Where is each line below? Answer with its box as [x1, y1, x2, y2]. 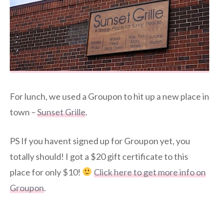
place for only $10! [10, 166, 82, 177]
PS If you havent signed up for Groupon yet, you [10, 135, 190, 146]
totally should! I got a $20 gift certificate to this [10, 151, 188, 162]
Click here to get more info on [93, 166, 206, 177]
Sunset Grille [37, 106, 86, 117]
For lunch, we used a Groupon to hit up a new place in [10, 90, 209, 102]
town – [10, 106, 37, 117]
